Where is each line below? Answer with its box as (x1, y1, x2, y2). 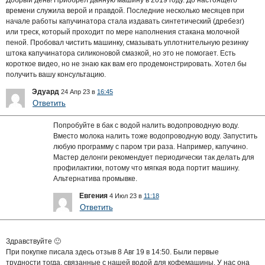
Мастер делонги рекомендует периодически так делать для (53, 153, 254, 161)
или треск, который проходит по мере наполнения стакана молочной (6, 27, 240, 36)
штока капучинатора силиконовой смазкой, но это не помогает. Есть (6, 49, 235, 57)
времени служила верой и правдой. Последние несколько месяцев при (6, 6, 244, 15)
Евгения (79, 191, 108, 200)
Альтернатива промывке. (53, 174, 137, 183)
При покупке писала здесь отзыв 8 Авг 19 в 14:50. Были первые (6, 247, 219, 256)
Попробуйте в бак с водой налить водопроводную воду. (53, 121, 239, 130)
